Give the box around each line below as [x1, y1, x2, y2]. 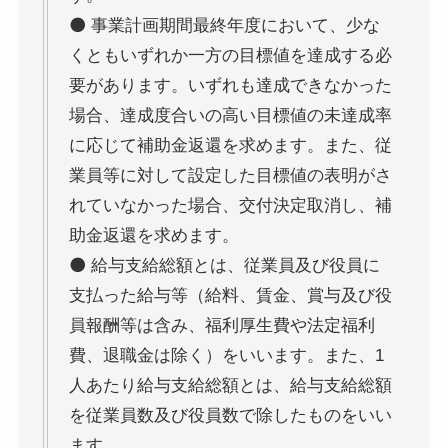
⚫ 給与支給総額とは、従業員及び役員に [68, 255, 380, 275]
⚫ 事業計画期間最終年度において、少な [68, 15, 380, 35]
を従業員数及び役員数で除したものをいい [68, 405, 392, 425]
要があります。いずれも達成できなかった [68, 75, 392, 95]
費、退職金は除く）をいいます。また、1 [68, 345, 384, 365]
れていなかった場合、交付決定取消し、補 [68, 195, 392, 215]
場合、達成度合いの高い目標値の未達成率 [68, 105, 392, 125]
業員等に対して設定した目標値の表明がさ [68, 165, 392, 185]
